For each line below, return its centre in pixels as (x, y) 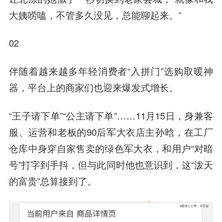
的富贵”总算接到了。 (53, 181)
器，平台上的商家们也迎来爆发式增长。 (93, 87)
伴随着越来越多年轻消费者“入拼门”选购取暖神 (111, 71)
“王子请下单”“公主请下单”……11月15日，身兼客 (111, 116)
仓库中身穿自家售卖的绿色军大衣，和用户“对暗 (111, 148)
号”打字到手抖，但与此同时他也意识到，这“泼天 (111, 165)
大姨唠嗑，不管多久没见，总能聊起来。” (95, 15)
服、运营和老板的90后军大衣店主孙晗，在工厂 (111, 132)
